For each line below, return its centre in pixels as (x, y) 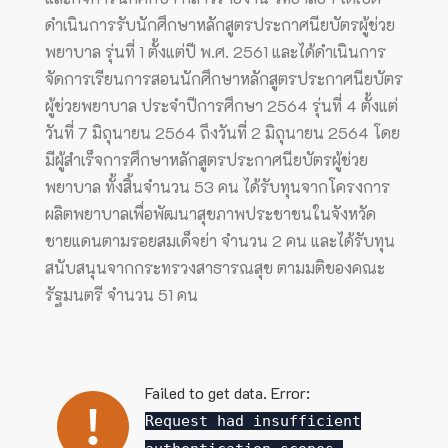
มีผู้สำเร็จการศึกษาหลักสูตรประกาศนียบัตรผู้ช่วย (206, 159)
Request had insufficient (253, 421)
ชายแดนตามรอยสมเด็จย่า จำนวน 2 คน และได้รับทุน (220, 240)
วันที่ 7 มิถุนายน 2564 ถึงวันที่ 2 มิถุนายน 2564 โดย (222, 132)
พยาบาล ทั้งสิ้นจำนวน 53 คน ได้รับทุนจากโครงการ (217, 186)
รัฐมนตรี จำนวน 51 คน (121, 294)
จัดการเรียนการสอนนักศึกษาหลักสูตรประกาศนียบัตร (224, 78)
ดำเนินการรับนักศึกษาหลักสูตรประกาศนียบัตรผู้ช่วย (220, 24)
